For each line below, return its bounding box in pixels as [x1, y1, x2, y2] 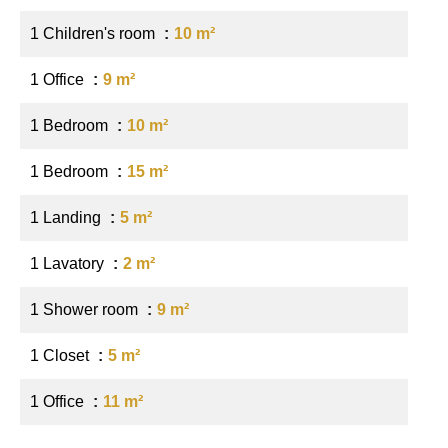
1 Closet [30, 347, 93, 364]
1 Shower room [30, 301, 142, 318]
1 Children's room [30, 25, 159, 42]
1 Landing [30, 209, 105, 226]
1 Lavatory [30, 255, 108, 272]
